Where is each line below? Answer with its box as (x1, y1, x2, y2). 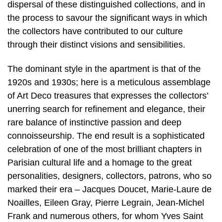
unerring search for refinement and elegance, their (7, 104, 205, 114)
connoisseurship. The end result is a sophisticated (7, 131, 205, 141)
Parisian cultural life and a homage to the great (7, 158, 192, 168)
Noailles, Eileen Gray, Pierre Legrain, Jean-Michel (7, 198, 204, 208)
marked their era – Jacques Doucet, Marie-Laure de (7, 184, 212, 195)
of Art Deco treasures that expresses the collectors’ (7, 91, 208, 101)
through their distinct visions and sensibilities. (7, 39, 185, 50)
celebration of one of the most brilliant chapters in (7, 144, 202, 155)
